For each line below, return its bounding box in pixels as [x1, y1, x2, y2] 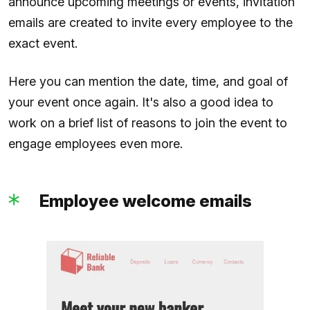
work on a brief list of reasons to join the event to [8, 116, 287, 131]
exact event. [8, 36, 77, 51]
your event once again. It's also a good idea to [8, 95, 273, 110]
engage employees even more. [8, 136, 183, 152]
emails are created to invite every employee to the [8, 15, 293, 30]
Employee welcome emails [39, 191, 252, 212]
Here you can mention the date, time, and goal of [8, 74, 288, 89]
